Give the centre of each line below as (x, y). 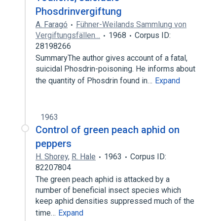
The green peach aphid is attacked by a (103, 179)
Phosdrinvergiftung (79, 11)
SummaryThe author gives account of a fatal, (111, 58)
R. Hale (84, 157)
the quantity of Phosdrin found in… (95, 81)
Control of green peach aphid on (108, 130)
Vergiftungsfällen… (68, 35)
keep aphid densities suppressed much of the (115, 201)
